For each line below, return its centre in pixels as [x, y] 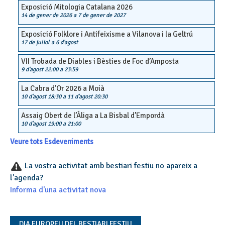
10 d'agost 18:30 [41, 96]
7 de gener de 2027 [102, 15]
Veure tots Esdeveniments [52, 141]
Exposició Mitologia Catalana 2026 [77, 7]
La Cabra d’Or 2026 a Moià [63, 88]
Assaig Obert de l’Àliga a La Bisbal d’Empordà [93, 115]
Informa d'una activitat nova [58, 190]
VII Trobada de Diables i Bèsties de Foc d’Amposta [100, 61]
